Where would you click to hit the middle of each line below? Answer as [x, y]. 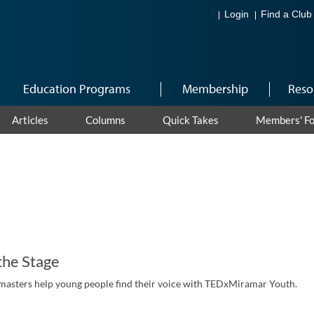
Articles [30, 120]
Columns [105, 120]
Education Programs [77, 89]
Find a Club [286, 15]
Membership [215, 89]
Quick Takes [190, 120]
